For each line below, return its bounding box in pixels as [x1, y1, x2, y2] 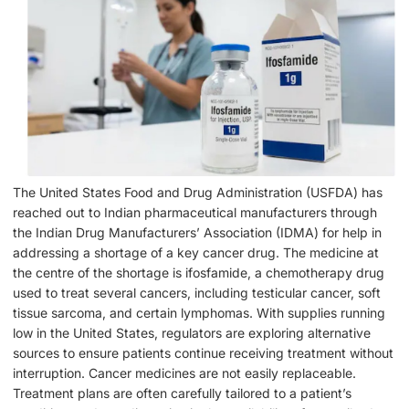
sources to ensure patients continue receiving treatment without [13, 345, 393, 362]
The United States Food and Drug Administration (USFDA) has [13, 184, 383, 201]
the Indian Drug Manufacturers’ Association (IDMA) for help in [13, 225, 382, 241]
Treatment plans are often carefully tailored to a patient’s [13, 385, 351, 402]
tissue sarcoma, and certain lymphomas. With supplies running [13, 305, 385, 321]
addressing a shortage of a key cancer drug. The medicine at [13, 245, 379, 261]
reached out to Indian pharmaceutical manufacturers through [13, 204, 377, 221]
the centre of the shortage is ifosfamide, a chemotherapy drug [13, 265, 384, 281]
